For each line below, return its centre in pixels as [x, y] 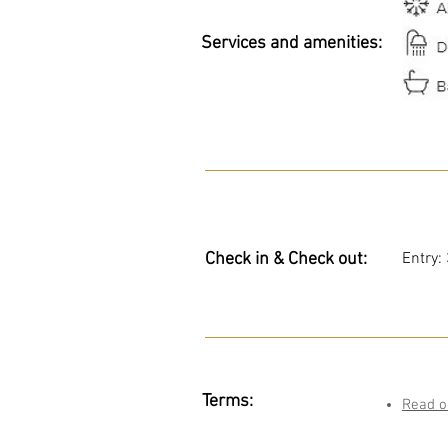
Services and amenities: [291, 43]
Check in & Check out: [286, 259]
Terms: [227, 401]
